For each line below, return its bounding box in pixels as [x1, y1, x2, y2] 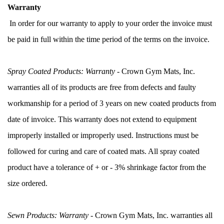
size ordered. [7, 178, 47, 187]
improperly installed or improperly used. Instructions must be [7, 130, 198, 139]
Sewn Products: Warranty [7, 210, 88, 219]
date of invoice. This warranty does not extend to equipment [7, 114, 196, 123]
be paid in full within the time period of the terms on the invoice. [7, 34, 209, 43]
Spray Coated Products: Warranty [7, 66, 115, 75]
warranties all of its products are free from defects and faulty [7, 82, 196, 91]
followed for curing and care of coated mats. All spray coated [7, 146, 199, 155]
